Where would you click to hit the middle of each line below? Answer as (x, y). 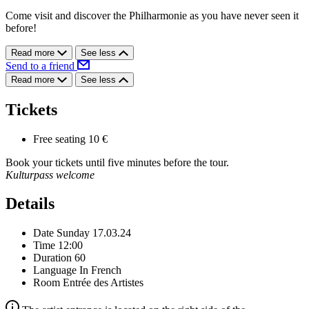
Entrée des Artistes (103, 283)
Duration (52, 258)
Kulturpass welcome (50, 175)
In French (100, 270)
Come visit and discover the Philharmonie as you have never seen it (152, 15)
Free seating (59, 139)
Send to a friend (41, 66)
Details (30, 204)
